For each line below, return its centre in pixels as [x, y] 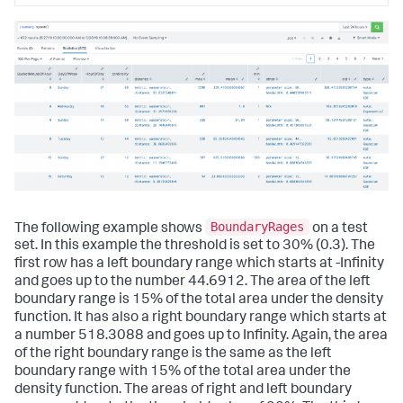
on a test [339, 229]
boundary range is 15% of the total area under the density [199, 301]
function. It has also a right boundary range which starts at [201, 319]
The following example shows [110, 229]
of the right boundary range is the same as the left [173, 355]
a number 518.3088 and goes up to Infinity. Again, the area [201, 337]
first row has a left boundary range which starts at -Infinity [199, 265]
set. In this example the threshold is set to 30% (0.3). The [195, 247]
